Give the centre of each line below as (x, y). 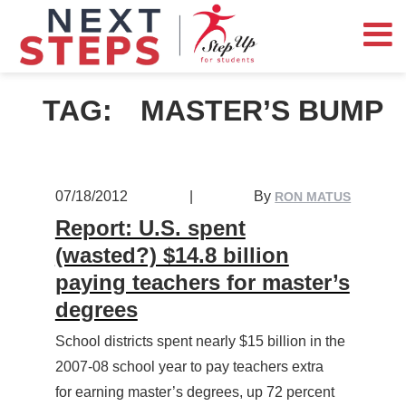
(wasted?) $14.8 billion (172, 256)
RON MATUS (313, 197)
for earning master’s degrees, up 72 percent (194, 392)
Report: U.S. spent (150, 228)
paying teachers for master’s (202, 283)
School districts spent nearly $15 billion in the (200, 342)
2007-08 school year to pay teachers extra (189, 367)
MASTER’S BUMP (262, 111)
